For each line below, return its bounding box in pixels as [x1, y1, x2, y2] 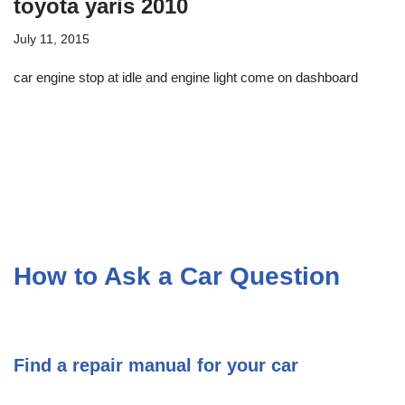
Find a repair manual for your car [14, 354, 298, 375]
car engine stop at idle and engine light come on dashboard [14, 69, 358, 85]
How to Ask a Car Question [14, 261, 340, 290]
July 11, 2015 [14, 32, 89, 46]
